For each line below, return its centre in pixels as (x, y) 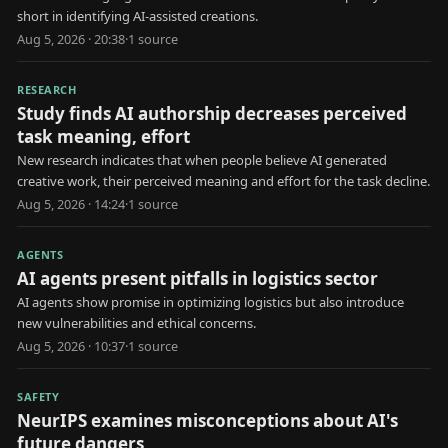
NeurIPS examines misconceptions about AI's (207, 420)
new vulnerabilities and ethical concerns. (136, 323)
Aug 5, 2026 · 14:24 (71, 204)
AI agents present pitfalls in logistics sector (197, 278)
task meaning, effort (103, 136)
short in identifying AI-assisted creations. (137, 16)
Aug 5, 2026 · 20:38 (71, 39)
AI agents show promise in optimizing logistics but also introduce (210, 302)
